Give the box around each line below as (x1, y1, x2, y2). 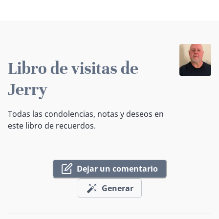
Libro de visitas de (8, 58, 138, 79)
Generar (101, 182, 133, 194)
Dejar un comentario (77, 163, 158, 174)
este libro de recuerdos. (8, 120, 96, 131)
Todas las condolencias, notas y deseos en (8, 109, 164, 120)
